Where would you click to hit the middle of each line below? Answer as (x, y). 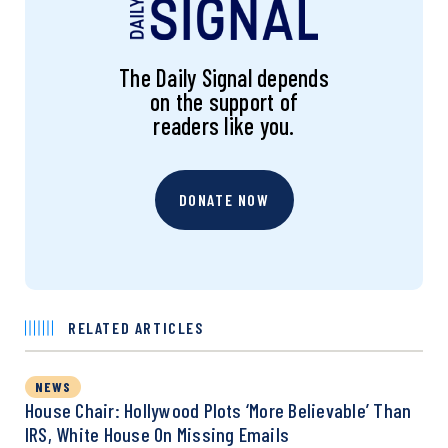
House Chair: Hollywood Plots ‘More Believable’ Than (218, 409)
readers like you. (224, 125)
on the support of (224, 101)
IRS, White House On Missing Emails (157, 433)
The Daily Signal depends (224, 77)
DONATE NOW (224, 199)
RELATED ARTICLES (136, 327)
